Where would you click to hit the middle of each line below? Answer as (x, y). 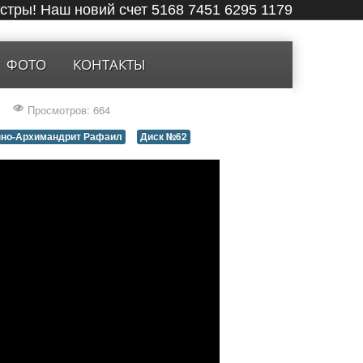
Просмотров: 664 (68, 110)
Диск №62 (163, 137)
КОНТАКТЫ (109, 65)
